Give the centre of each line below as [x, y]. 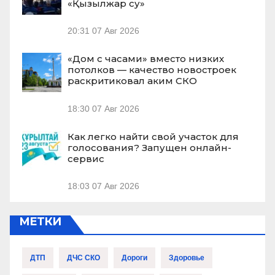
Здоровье [187, 258]
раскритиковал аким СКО [132, 81]
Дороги [134, 258]
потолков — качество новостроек [152, 70]
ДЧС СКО [83, 258]
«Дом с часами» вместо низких [146, 59]
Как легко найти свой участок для [153, 136]
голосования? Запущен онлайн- [149, 147]
